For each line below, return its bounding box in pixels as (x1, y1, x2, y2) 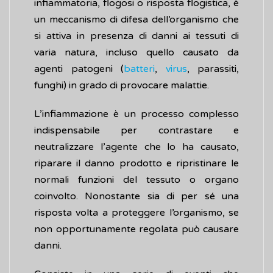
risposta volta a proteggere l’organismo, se (34, 207, 239, 219)
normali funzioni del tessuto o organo (34, 174, 239, 186)
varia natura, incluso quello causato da (34, 46, 239, 59)
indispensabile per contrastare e (34, 124, 239, 137)
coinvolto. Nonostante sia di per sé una (34, 190, 239, 203)
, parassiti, (186, 63, 239, 76)
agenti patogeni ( (34, 63, 124, 76)
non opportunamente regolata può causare (34, 223, 239, 236)
